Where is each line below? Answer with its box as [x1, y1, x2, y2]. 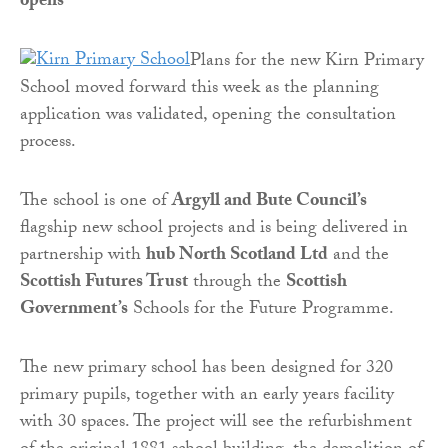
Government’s [20, 295, 128, 327]
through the [188, 268, 286, 300]
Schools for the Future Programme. [128, 295, 394, 327]
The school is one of [20, 187, 172, 219]
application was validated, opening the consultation [20, 101, 396, 133]
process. [20, 128, 76, 160]
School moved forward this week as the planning [20, 74, 379, 106]
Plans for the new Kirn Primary [190, 47, 424, 79]
